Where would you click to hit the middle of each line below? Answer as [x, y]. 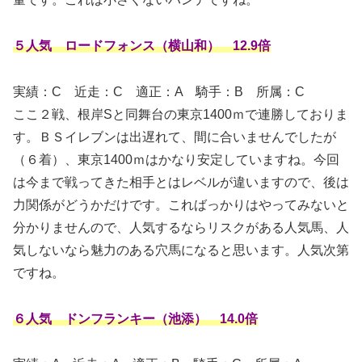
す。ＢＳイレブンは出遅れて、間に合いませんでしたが [175, 137]
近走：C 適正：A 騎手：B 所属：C [183, 91]
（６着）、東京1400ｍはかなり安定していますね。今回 [176, 159]
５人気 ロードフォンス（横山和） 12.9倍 [142, 46]
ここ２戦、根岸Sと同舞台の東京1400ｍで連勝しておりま [181, 114]
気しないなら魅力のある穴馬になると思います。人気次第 [181, 250]
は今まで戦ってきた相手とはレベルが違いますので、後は [181, 182]
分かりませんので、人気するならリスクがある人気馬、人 [181, 227]
